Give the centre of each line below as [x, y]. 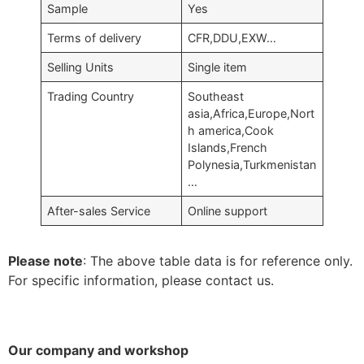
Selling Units [81, 67]
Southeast [216, 96]
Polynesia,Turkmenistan [252, 164]
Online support [228, 210]
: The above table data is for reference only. [218, 260]
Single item [218, 67]
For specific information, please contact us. [141, 280]
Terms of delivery [95, 37]
